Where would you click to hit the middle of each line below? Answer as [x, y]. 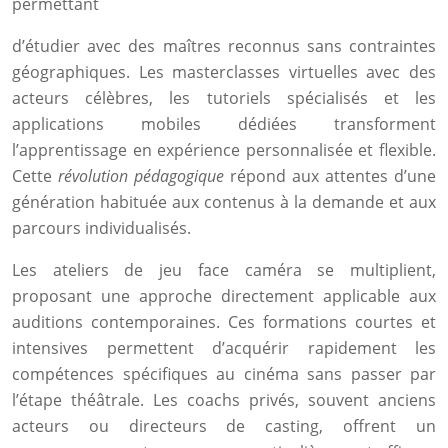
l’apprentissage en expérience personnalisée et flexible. [224, 150]
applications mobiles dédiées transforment [224, 124]
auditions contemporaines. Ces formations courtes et [224, 322]
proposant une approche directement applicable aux [224, 296]
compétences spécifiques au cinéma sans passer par [224, 374]
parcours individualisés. [101, 228]
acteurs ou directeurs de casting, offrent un [224, 426]
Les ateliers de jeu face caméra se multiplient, [224, 270]
